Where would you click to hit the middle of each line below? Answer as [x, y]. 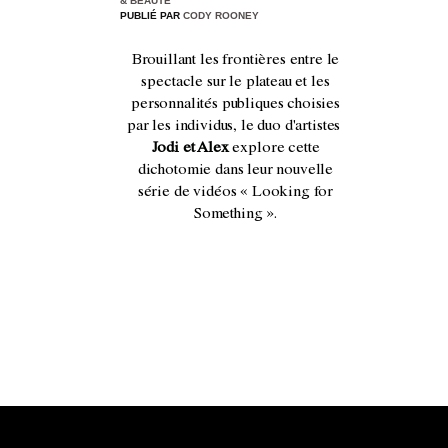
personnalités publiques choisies [235, 104]
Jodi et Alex [190, 148]
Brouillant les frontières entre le [235, 60]
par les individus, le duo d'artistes [235, 126]
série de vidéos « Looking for [235, 192]
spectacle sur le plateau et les [235, 82]
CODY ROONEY [221, 15]
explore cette [274, 148]
